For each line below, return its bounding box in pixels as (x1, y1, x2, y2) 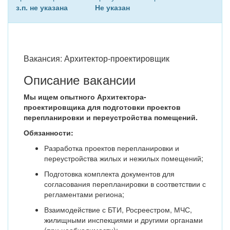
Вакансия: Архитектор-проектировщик (24, 52, 169, 64)
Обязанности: (24, 127, 73, 138)
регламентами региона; (44, 189, 124, 199)
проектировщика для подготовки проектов (24, 102, 181, 112)
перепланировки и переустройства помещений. (24, 112, 198, 122)
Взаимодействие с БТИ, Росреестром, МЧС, (44, 204, 192, 215)
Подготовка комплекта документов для (44, 168, 175, 179)
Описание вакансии (24, 71, 136, 88)
